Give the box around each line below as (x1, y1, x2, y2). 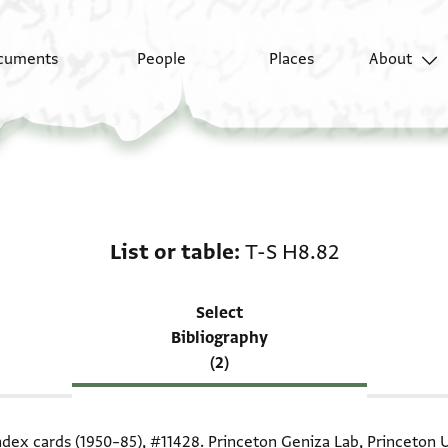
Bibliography (171, 328, 268, 348)
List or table (109, 238, 234, 266)
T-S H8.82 (244, 238, 339, 266)
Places (268, 49, 314, 70)
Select (196, 303, 243, 323)
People (137, 49, 187, 70)
